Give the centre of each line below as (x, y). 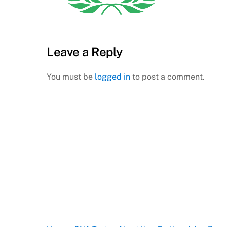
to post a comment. (167, 77)
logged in (112, 77)
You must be (71, 77)
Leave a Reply (85, 52)
